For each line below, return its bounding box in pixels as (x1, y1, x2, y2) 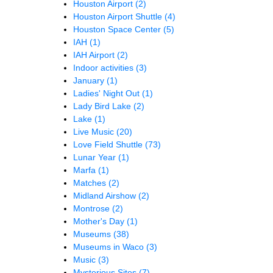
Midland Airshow (73, 191, 138, 201)
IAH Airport (73, 50, 117, 60)
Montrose (73, 204, 112, 214)
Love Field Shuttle (73, 140, 145, 150)
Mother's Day (73, 216, 127, 227)
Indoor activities (73, 63, 136, 73)
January (73, 76, 107, 86)
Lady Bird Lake (73, 101, 133, 112)
